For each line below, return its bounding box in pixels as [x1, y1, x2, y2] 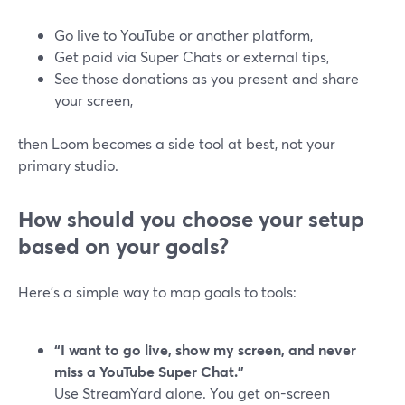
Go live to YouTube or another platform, [54, 25, 313, 44]
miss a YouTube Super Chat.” [54, 362, 244, 381]
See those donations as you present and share [54, 69, 359, 88]
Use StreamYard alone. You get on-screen [54, 383, 330, 402]
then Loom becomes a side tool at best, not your [18, 134, 335, 153]
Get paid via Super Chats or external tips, [54, 47, 329, 66]
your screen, [54, 90, 133, 109]
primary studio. [18, 155, 118, 174]
